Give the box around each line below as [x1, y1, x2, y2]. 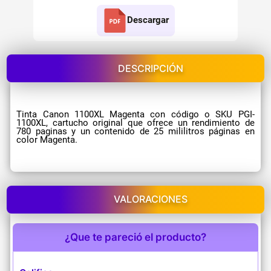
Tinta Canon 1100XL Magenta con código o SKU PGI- [16, 109, 255, 120]
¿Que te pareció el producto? [64, 230, 206, 243]
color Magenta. [16, 134, 78, 146]
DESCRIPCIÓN [118, 62, 183, 74]
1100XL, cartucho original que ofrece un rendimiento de [16, 117, 255, 129]
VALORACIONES [114, 193, 188, 206]
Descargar [126, 15, 169, 26]
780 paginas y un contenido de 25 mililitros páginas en [16, 126, 255, 137]
